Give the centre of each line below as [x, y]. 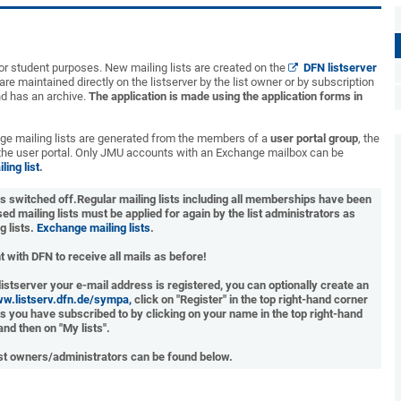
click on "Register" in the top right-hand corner [249, 299]
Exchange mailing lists [94, 228]
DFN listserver [340, 68]
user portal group [314, 138]
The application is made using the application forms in [226, 96]
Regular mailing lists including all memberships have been [224, 199]
